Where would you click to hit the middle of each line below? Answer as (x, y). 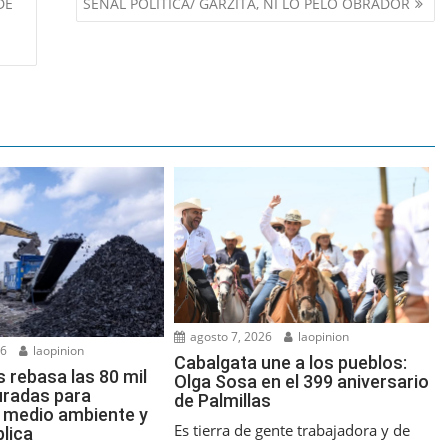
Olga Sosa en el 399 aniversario (302, 381)
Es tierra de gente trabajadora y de (292, 429)
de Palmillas (223, 400)
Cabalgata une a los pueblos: (291, 362)
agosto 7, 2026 (230, 336)
